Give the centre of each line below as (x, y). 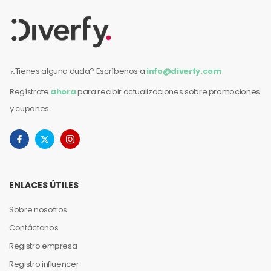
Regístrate (30, 92)
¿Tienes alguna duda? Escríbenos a (79, 71)
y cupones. (30, 109)
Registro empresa (43, 246)
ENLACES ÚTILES (44, 185)
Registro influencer (44, 264)
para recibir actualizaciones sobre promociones (168, 92)
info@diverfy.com (184, 71)
